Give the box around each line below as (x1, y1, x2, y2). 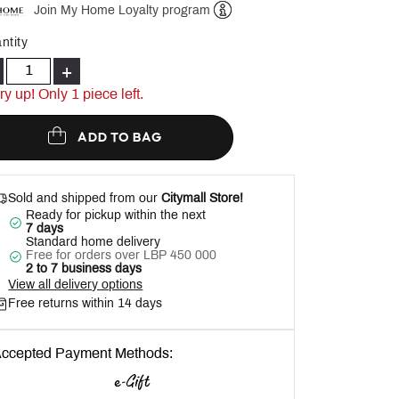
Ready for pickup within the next (26, 210, 207, 223)
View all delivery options (8, 280, 143, 292)
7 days (26, 224, 64, 236)
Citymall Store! (158, 193, 244, 206)
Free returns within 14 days (8, 298, 163, 311)
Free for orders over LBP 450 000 (26, 250, 217, 263)
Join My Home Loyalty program (34, 4, 211, 17)
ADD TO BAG (77, 131, 163, 145)
